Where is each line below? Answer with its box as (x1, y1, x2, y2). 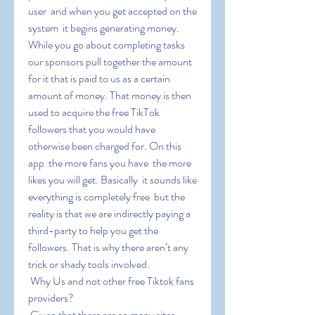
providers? (28, 290, 74, 306)
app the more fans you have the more (28, 155, 191, 171)
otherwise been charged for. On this (28, 138, 181, 154)
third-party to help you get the (28, 222, 158, 238)
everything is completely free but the (28, 188, 185, 205)
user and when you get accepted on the (28, 3, 197, 19)
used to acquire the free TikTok (28, 104, 160, 120)
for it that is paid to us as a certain (28, 70, 170, 86)
